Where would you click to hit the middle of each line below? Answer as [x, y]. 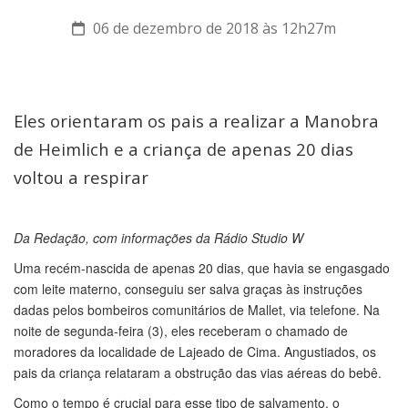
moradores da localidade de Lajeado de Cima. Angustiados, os [195, 352]
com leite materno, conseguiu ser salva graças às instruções [188, 289]
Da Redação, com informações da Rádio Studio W [158, 238]
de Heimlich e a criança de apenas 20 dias [184, 149]
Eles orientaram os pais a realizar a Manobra [196, 121]
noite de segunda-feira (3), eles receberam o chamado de [181, 331]
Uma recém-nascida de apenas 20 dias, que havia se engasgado [202, 268]
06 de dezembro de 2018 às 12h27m [213, 28]
